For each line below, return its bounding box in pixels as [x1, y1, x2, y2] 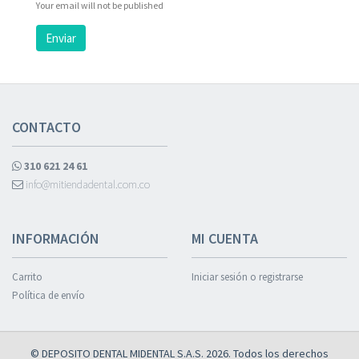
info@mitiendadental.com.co [23, 177, 150, 192]
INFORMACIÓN [12, 229, 99, 248]
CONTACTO [12, 118, 81, 137]
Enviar [45, 30, 76, 46]
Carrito [12, 270, 42, 284]
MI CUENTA [192, 229, 258, 248]
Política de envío [12, 288, 85, 303]
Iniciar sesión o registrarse [192, 270, 303, 284]
